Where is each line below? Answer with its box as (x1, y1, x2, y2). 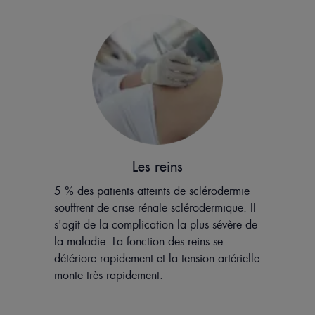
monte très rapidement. (53, 268, 163, 283)
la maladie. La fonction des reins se (53, 234, 223, 250)
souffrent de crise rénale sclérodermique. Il (53, 200, 256, 216)
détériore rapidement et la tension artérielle (53, 251, 259, 266)
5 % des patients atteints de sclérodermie (53, 184, 250, 199)
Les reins (132, 157, 183, 176)
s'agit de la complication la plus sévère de (53, 217, 257, 233)
